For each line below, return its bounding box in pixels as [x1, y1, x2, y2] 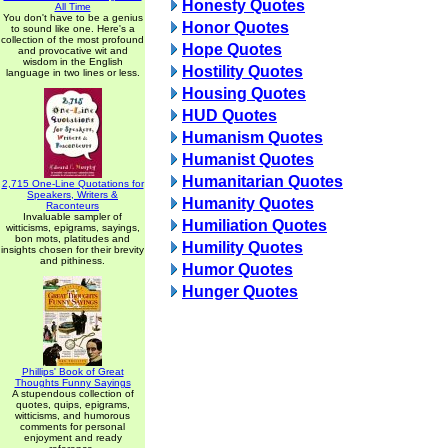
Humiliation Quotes [182, 217, 327, 234]
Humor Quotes [182, 261, 293, 278]
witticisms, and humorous [15, 410, 130, 421]
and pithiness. [40, 255, 105, 266]
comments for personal [20, 421, 125, 432]
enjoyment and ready [23, 432, 122, 443]
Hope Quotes [182, 41, 282, 58]
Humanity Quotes [182, 195, 314, 212]
